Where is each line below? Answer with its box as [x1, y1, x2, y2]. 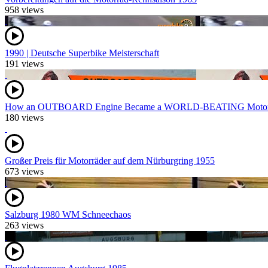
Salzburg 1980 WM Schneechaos [5, 209, 131, 220]
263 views [5, 220, 44, 231]
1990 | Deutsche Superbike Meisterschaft [5, 48, 159, 59]
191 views [5, 59, 44, 69]
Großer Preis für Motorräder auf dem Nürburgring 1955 [5, 156, 215, 166]
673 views [5, 166, 44, 177]
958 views [5, 5, 44, 16]
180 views [5, 112, 44, 123]
